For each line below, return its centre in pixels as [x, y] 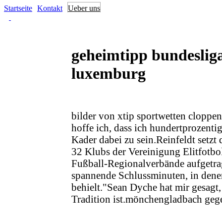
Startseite [18, 8]
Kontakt [50, 8]
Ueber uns [84, 8]
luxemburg [109, 73]
